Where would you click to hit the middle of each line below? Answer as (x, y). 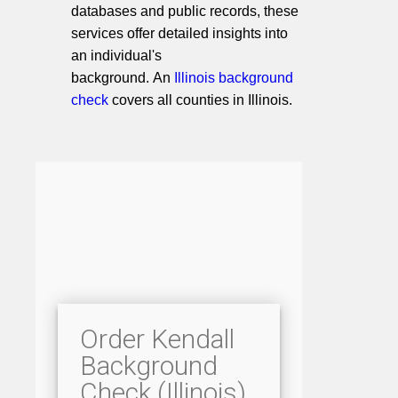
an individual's (116, 55)
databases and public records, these (185, 11)
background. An (123, 77)
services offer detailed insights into (179, 33)
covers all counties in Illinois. (200, 99)
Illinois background (234, 77)
